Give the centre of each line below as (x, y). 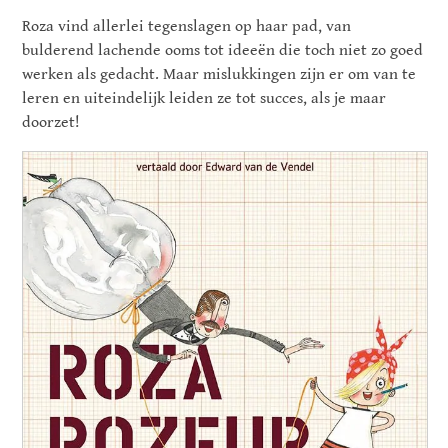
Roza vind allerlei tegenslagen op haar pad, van (187, 27)
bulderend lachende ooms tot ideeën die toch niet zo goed (223, 51)
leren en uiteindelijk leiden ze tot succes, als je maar (204, 99)
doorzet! (51, 123)
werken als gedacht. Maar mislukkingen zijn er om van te (219, 75)
